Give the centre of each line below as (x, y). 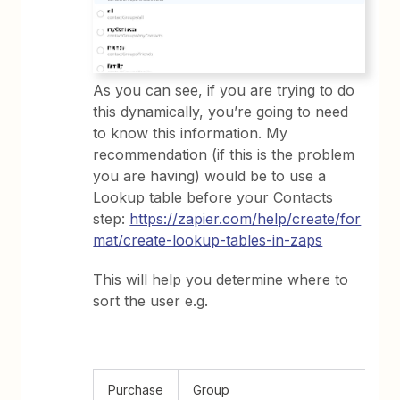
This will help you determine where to (221, 280)
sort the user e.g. (151, 301)
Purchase (136, 390)
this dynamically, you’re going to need (221, 112)
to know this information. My (191, 133)
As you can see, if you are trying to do (224, 91)
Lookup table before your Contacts (213, 198)
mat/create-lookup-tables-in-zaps (208, 241)
